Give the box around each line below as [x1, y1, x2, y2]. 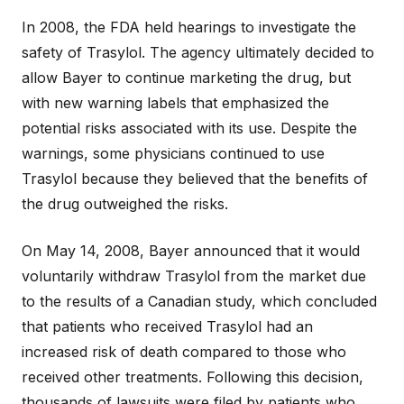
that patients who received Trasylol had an [22, 317, 313, 335]
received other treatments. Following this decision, [22, 368, 363, 386]
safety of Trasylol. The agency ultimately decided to [22, 43, 374, 61]
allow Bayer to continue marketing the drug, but [22, 69, 351, 87]
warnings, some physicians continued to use [22, 144, 325, 162]
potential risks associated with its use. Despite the [22, 119, 357, 137]
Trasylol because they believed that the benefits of [22, 170, 368, 188]
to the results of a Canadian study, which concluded [22, 292, 377, 310]
